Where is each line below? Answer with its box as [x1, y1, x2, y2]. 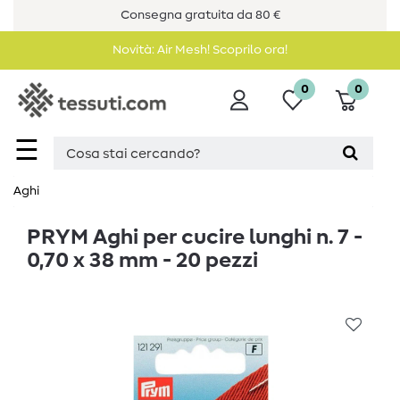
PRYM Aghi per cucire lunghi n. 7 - [27, 227, 362, 249]
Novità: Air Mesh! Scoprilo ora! [112, 44, 287, 56]
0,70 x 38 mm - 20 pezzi [27, 250, 258, 272]
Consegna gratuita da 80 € [120, 9, 280, 21]
